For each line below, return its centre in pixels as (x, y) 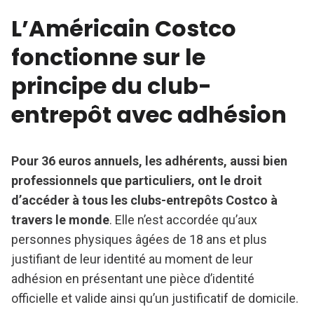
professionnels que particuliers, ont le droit (137, 181)
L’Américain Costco (124, 29)
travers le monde (60, 220)
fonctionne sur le (108, 57)
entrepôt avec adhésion (149, 115)
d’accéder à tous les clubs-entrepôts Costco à (144, 200)
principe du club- (111, 86)
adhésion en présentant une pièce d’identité (133, 279)
